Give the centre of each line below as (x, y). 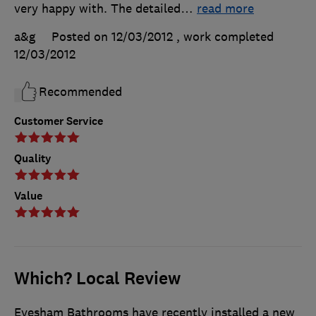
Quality (33, 159)
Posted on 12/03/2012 (112, 37)
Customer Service (59, 121)
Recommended (80, 92)
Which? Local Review (97, 279)
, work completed (225, 37)
